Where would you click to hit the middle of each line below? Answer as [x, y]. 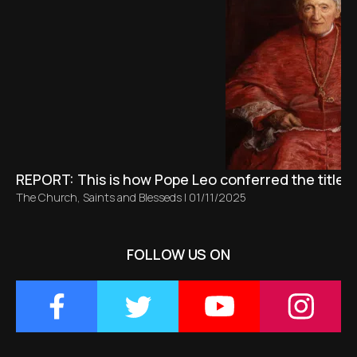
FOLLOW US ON [178, 254]
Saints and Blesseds [132, 197]
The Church [47, 197]
